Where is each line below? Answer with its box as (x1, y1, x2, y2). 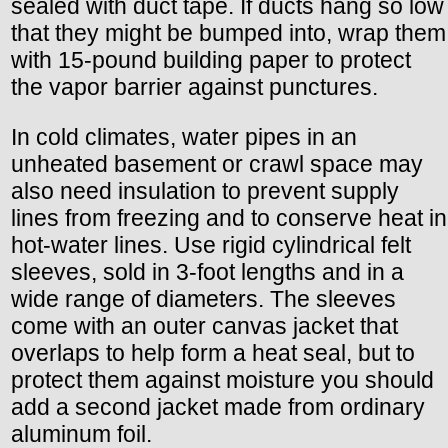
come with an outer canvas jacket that (11, 313, 398, 340)
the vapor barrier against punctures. (11, 74, 378, 101)
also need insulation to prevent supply (11, 178, 399, 205)
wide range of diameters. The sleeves (11, 286, 396, 313)
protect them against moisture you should (11, 367, 434, 394)
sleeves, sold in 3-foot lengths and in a (11, 259, 404, 286)
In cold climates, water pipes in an (11, 124, 357, 151)
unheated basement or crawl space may (11, 151, 423, 178)
